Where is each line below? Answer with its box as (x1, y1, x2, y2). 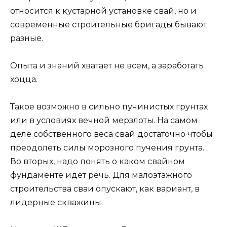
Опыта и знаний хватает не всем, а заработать (10, 61, 204, 70)
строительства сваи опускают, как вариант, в (10, 184, 200, 194)
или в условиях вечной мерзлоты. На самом (10, 116, 198, 126)
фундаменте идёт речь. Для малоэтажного (10, 170, 192, 180)
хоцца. (10, 74, 37, 84)
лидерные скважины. (10, 198, 103, 208)
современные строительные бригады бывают (10, 19, 207, 29)
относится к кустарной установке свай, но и (10, 6, 197, 16)
